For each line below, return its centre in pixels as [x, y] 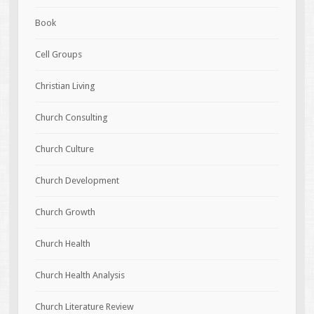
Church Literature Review [84, 306]
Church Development [77, 180]
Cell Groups [58, 54]
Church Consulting [71, 117]
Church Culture [64, 149]
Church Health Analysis [80, 275]
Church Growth [65, 212]
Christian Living [65, 86]
